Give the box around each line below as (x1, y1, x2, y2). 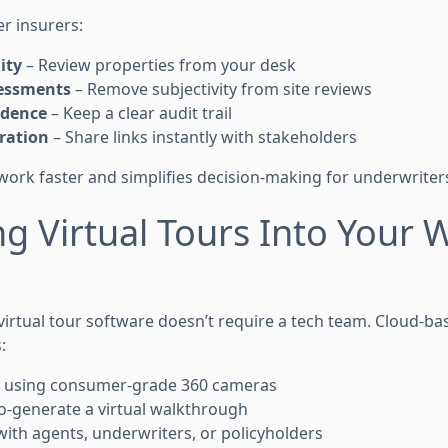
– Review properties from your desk (22, 53, 296, 76)
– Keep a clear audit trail (47, 101, 232, 124)
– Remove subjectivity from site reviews (71, 77, 372, 100)
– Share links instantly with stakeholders (49, 125, 357, 148)
